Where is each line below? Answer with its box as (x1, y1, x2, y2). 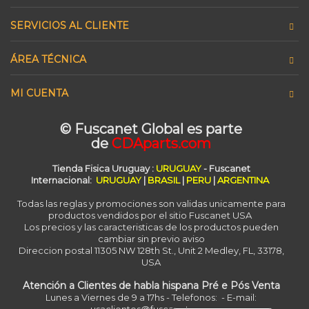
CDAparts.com (112, 135, 211, 152)
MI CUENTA (10, 87, 68, 99)
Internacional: (31, 175, 96, 186)
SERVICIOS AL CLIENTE (10, 19, 129, 32)
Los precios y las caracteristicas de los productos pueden (23, 221, 279, 232)
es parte (187, 121, 242, 137)
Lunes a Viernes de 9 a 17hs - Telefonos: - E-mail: (46, 292, 257, 303)
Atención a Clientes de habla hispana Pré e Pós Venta (22, 279, 280, 292)
